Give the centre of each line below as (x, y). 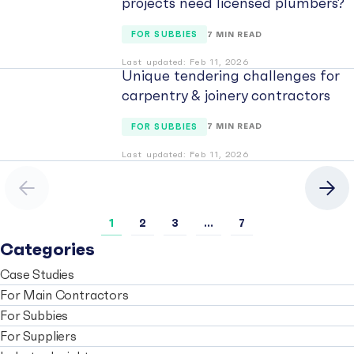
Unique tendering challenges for (231, 75)
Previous (51, 196)
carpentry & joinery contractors (226, 95)
